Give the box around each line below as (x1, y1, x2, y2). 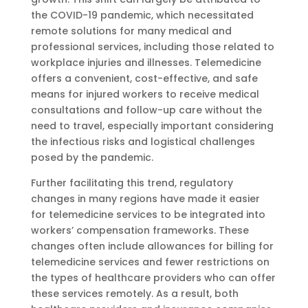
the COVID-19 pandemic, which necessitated (30, 8, 254, 22)
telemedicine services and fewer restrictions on (30, 254, 269, 269)
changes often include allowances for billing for (30, 239, 274, 253)
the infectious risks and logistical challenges (30, 134, 255, 148)
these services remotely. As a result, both (30, 286, 239, 300)
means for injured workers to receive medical (30, 87, 259, 101)
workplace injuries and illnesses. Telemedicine (30, 55, 261, 69)
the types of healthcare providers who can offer (30, 270, 276, 285)
